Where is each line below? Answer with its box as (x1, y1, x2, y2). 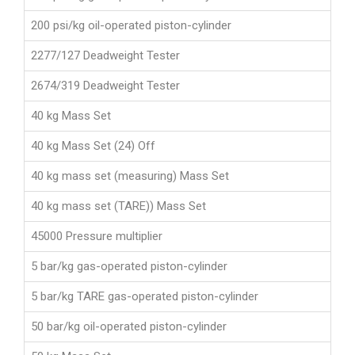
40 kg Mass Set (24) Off (31, 139, 155, 154)
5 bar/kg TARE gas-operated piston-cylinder (31, 289, 258, 304)
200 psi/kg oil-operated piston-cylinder (31, 18, 231, 33)
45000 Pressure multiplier (31, 229, 162, 244)
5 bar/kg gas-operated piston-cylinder (31, 259, 227, 274)
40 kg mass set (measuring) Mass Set (31, 169, 229, 184)
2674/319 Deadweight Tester (31, 78, 180, 94)
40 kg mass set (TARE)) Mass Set (31, 199, 206, 214)
